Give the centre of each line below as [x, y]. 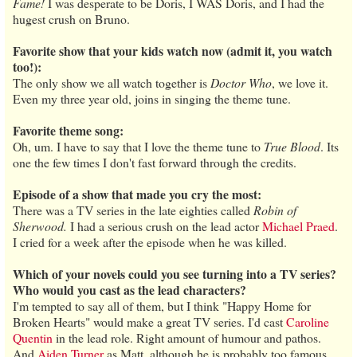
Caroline [308, 321]
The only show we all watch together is [112, 82]
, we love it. [300, 82]
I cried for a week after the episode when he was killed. [150, 241]
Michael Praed [298, 226]
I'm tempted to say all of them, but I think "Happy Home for [162, 305]
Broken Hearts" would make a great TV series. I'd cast [149, 321]
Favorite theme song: [68, 130]
